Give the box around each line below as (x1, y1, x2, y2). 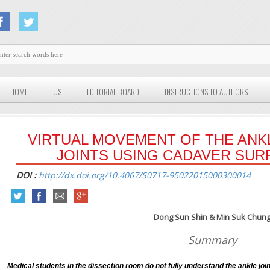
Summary (187, 233, 237, 248)
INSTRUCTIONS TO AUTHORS (165, 86, 248, 98)
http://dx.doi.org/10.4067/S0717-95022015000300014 (39, 169, 251, 181)
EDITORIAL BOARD (87, 86, 140, 98)
